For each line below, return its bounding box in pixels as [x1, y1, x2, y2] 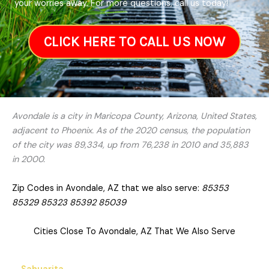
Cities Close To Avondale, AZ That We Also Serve [34, 226, 235, 238]
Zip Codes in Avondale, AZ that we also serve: [12, 183, 202, 195]
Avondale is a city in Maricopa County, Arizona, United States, [12, 110, 257, 122]
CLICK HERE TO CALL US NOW [43, 34, 226, 50]
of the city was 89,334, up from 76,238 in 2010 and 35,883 [12, 139, 249, 151]
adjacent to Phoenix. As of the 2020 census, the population [12, 125, 250, 137]
